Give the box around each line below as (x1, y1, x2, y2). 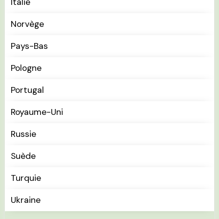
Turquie (11, 172, 41, 183)
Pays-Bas (11, 40, 48, 51)
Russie (11, 128, 36, 139)
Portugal (11, 84, 44, 95)
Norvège (11, 18, 44, 29)
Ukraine (11, 194, 41, 205)
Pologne (11, 62, 42, 73)
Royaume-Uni (11, 106, 63, 117)
